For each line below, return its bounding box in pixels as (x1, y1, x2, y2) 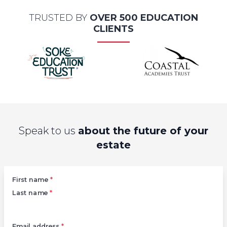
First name (12, 175, 50, 184)
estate (96, 139, 131, 152)
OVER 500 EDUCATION (90, 12, 198, 24)
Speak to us (19, 125, 78, 137)
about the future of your (78, 125, 208, 137)
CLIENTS (93, 23, 134, 35)
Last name (12, 188, 50, 197)
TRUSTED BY (29, 12, 90, 24)
